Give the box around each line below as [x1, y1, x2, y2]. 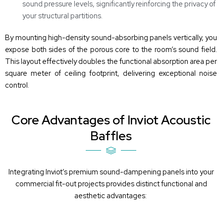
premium [67, 167, 100, 177]
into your [184, 167, 214, 177]
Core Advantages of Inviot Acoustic [11, 112, 211, 129]
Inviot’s [45, 167, 67, 177]
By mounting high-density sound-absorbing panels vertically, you [5, 32, 217, 42]
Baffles [90, 128, 132, 145]
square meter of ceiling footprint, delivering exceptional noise [5, 68, 217, 78]
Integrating [8, 167, 46, 177]
